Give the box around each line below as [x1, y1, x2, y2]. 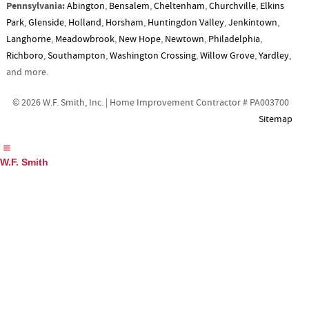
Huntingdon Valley [147, 16, 224, 29]
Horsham [105, 16, 143, 29]
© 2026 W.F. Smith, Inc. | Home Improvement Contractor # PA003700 [12, 96, 289, 109]
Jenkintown [228, 16, 277, 29]
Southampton [47, 49, 106, 62]
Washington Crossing [109, 49, 196, 62]
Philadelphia [208, 32, 260, 46]
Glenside [28, 16, 64, 29]
